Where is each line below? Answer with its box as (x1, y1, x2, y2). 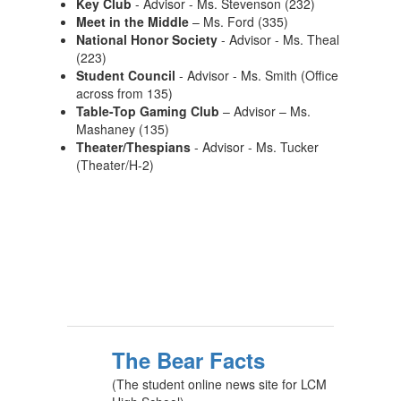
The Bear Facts (112, 345, 265, 375)
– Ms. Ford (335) (189, 13, 288, 30)
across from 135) (76, 84, 173, 102)
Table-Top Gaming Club (76, 102, 219, 120)
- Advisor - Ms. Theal (221, 30, 339, 48)
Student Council (76, 66, 175, 84)
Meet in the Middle (76, 13, 189, 30)
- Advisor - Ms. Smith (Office (175, 66, 338, 84)
